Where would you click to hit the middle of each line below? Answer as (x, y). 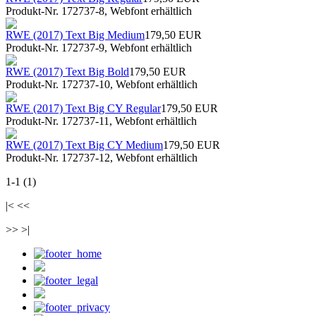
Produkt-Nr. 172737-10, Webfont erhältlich (102, 84)
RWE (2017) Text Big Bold (67, 72)
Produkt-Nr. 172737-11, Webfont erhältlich (101, 121)
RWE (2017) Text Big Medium (75, 35)
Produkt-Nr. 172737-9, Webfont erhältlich (99, 48)
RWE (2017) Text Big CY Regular (83, 108)
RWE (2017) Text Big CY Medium (84, 145)
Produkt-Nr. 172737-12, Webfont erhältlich (102, 158)
